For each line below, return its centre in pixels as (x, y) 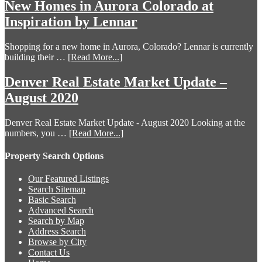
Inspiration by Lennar (71, 22)
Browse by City (57, 242)
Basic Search (52, 200)
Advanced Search (61, 211)
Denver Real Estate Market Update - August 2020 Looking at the (125, 122)
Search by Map (56, 221)
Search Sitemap (57, 189)
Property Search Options (54, 156)
